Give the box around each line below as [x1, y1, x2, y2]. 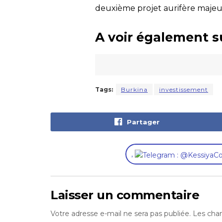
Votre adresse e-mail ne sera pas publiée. [51, 209, 191, 218]
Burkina [121, 86, 148, 94]
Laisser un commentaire [51, 187, 200, 202]
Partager [126, 118, 160, 126]
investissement [159, 86, 208, 94]
